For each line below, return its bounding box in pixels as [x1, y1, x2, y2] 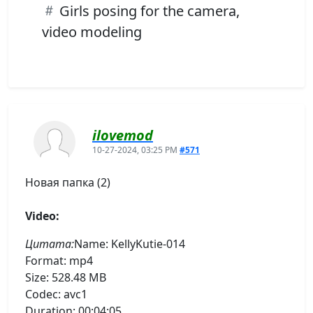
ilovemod [92, 125, 153, 145]
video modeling [42, 22, 142, 41]
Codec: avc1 [25, 286, 87, 302]
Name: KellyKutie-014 [74, 235, 185, 252]
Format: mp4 [25, 252, 93, 268]
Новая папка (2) [25, 174, 110, 190]
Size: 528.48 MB [25, 269, 106, 285]
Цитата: [25, 235, 74, 252]
